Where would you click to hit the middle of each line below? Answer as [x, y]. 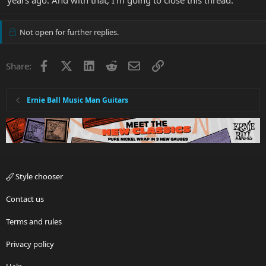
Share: [19, 66]
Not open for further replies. [68, 32]
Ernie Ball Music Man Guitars [78, 100]
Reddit [130, 64]
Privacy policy [30, 244]
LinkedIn [112, 64]
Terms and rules [34, 222]
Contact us [25, 199]
